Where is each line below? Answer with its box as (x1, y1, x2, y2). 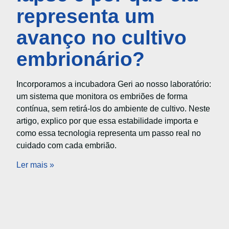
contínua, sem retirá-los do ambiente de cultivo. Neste (16, 104, 210, 113)
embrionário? (16, 48, 145, 70)
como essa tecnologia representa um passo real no (16, 128, 201, 138)
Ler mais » (16, 161, 54, 170)
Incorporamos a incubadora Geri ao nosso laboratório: (16, 79, 211, 88)
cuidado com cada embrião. (16, 141, 117, 150)
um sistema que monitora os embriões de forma (16, 91, 188, 101)
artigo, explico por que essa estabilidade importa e (16, 116, 198, 125)
